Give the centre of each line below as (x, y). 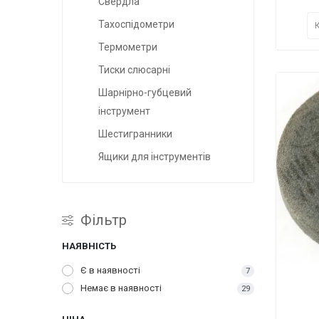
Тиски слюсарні (134, 70)
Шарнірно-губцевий (145, 93)
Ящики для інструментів (155, 157)
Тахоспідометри (136, 25)
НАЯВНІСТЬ (89, 246)
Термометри (128, 47)
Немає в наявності (121, 288)
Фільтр (104, 220)
